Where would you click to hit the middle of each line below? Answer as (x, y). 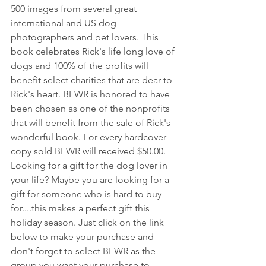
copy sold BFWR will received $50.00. (89, 151)
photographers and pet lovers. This (86, 37)
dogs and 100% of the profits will (81, 66)
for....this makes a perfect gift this (81, 208)
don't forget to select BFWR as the (84, 251)
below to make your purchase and (83, 237)
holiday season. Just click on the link (88, 222)
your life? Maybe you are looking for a (91, 180)
